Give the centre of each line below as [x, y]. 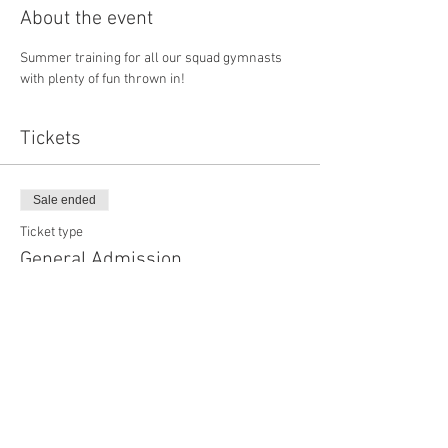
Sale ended [64, 200]
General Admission [101, 260]
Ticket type [51, 232]
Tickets [50, 139]
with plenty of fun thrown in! [102, 79]
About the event [86, 19]
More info [48, 299]
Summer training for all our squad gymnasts [152, 58]
